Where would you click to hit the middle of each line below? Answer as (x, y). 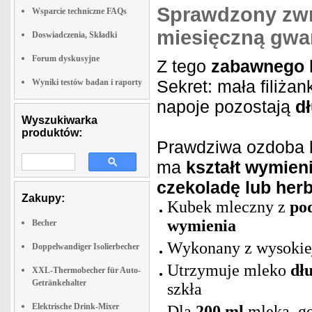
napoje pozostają (226, 107)
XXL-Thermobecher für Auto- (86, 270)
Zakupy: (43, 198)
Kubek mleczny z (228, 207)
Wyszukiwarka (60, 120)
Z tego (184, 66)
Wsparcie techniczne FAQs (79, 11)
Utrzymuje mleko (229, 270)
